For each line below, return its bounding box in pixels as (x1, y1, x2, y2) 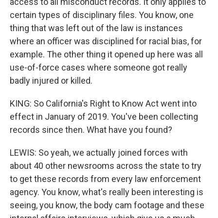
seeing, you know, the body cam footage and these (10, 200, 204, 210)
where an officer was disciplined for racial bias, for (10, 36, 202, 46)
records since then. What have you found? (10, 125, 172, 135)
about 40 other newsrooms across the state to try (10, 161, 201, 171)
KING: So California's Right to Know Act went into (10, 98, 197, 109)
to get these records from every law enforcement (10, 174, 201, 184)
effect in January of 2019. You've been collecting (10, 111, 198, 122)
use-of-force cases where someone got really (10, 62, 187, 73)
